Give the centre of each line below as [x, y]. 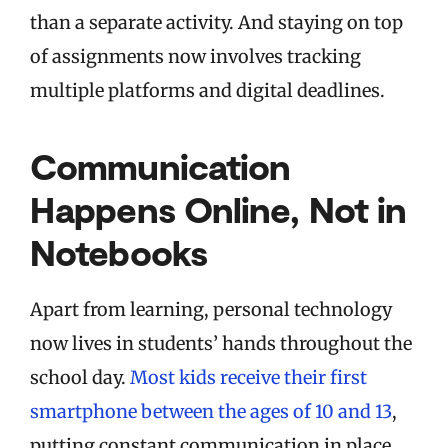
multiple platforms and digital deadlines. [209, 91]
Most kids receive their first [248, 378]
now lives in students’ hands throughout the [221, 344]
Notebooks [118, 252]
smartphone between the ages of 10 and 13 [211, 412]
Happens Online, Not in [218, 209]
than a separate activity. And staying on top [216, 23]
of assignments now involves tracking [195, 57]
